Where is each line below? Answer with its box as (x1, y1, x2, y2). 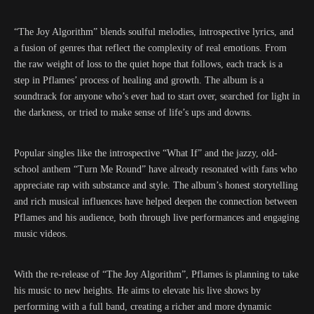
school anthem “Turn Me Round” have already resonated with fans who (14, 164, 297, 175)
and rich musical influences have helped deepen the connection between (14, 196, 297, 207)
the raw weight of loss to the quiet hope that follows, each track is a (14, 59, 282, 69)
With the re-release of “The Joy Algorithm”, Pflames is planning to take (14, 269, 299, 280)
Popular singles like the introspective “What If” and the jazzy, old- (14, 148, 278, 158)
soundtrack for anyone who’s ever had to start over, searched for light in (14, 91, 300, 102)
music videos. (14, 228, 68, 239)
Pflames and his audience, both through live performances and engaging (14, 212, 299, 223)
